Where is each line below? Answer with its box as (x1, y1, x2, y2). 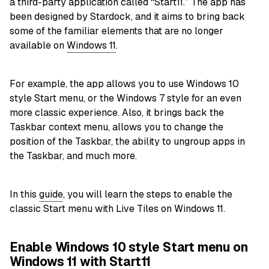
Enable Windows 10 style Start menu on (10, 239, 248, 256)
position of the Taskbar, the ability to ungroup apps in (10, 135, 245, 148)
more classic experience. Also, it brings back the (10, 106, 224, 119)
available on (10, 39, 67, 52)
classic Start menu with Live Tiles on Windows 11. (10, 202, 225, 216)
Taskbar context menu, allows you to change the (10, 121, 223, 134)
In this (10, 188, 39, 201)
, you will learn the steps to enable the (63, 188, 232, 201)
